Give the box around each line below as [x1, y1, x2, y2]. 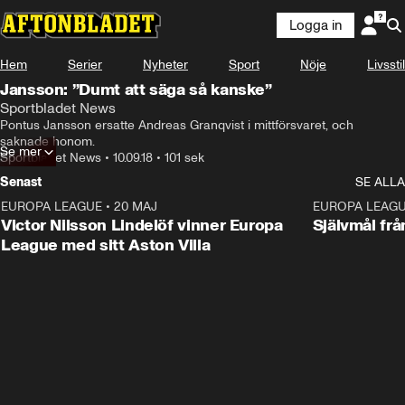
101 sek [165, 150, 204, 165]
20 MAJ [114, 199, 157, 214]
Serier [68, 57, 102, 72]
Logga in [289, 17, 342, 33]
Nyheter [143, 57, 188, 72]
